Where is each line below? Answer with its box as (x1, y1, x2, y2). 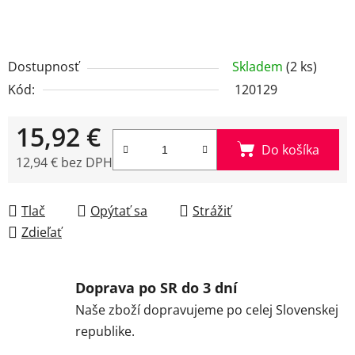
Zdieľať (21, 223, 62, 241)
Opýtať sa (90, 201, 147, 219)
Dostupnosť (8, 57, 79, 75)
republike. (75, 322, 135, 340)
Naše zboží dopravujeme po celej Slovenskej (75, 300, 338, 319)
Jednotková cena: (15, 177, 116, 196)
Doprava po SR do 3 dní (75, 277, 238, 297)
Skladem (232, 57, 286, 75)
